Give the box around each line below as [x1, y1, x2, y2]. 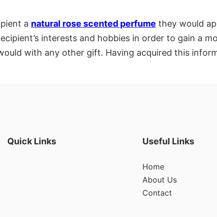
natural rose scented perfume [31, 18, 156, 29]
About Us [142, 175, 177, 185]
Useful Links [142, 136, 194, 147]
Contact [142, 188, 172, 198]
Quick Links [7, 136, 56, 147]
